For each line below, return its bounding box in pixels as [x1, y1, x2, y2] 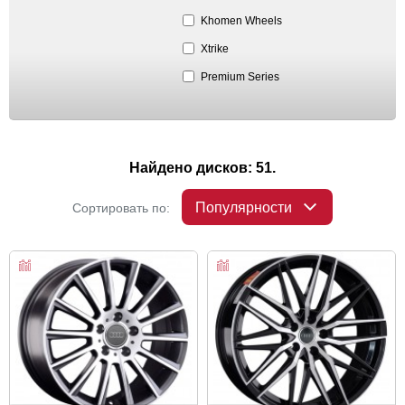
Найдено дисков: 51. [129, 160, 276, 175]
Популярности [195, 199, 292, 215]
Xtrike [201, 42, 229, 55]
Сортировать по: [72, 200, 170, 215]
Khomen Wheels [201, 14, 282, 27]
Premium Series [201, 70, 279, 83]
